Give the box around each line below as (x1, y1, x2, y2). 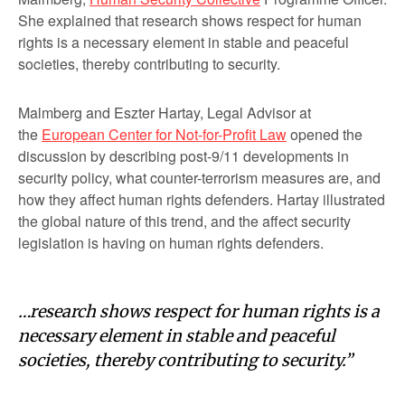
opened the (287, 124, 363, 146)
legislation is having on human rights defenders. (18, 232, 324, 254)
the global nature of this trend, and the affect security (18, 211, 351, 232)
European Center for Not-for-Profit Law (42, 124, 287, 146)
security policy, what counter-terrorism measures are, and (18, 167, 381, 189)
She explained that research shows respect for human (18, 10, 362, 32)
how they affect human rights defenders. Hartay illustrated (18, 189, 385, 211)
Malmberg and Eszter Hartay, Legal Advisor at (18, 102, 311, 124)
